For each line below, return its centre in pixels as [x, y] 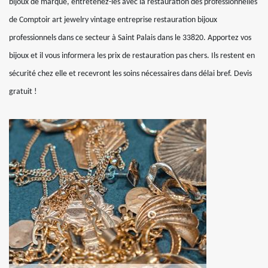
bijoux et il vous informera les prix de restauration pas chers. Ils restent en [132, 56]
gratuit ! [23, 92]
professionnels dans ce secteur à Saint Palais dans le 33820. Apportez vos [130, 38]
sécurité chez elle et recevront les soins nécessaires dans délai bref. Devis [130, 74]
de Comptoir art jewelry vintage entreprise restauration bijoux [113, 20]
